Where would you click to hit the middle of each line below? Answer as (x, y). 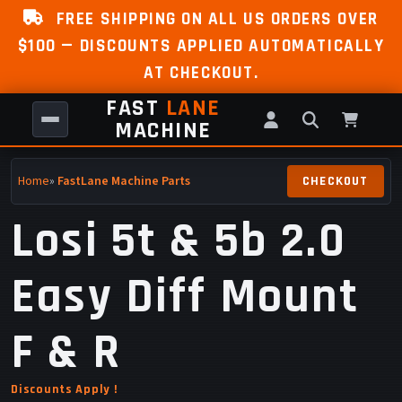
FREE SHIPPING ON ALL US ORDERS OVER (215, 20)
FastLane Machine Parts (124, 182)
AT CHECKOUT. (201, 74)
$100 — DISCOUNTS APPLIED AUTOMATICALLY (201, 47)
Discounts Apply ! (64, 390)
